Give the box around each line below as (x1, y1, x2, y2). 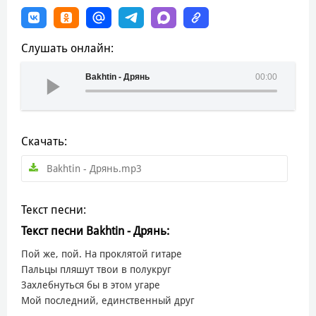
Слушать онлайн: (21, 41, 114, 55)
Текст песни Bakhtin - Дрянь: (21, 224, 169, 238)
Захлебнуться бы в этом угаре (21, 279, 160, 291)
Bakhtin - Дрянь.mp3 (47, 162, 142, 174)
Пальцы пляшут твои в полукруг (21, 263, 171, 275)
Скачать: (21, 134, 67, 148)
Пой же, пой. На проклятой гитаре (21, 248, 182, 260)
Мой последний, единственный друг (21, 294, 195, 306)
